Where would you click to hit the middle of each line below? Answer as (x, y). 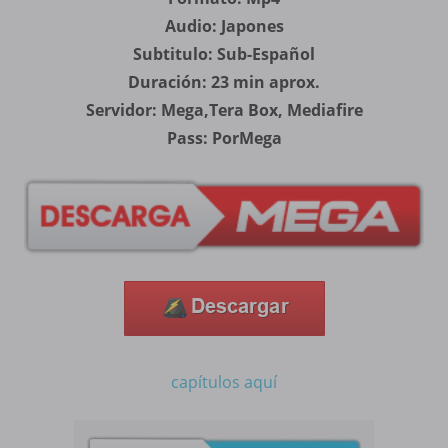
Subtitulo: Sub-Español (224, 53)
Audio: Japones (224, 25)
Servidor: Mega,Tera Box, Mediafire (224, 109)
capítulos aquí (224, 382)
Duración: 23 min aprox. (224, 81)
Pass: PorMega (224, 137)
